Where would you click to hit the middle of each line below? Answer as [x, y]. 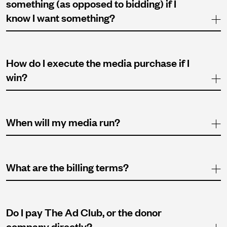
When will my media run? [63, 122]
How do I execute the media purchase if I [98, 63]
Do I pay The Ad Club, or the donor [84, 212]
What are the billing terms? [67, 167]
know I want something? [60, 17]
